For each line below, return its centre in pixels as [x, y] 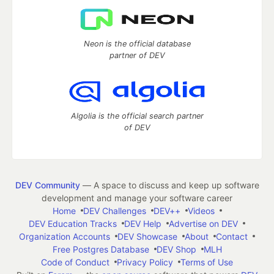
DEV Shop [176, 249]
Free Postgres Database [101, 249]
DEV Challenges [114, 210]
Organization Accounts [65, 236]
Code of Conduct [75, 262]
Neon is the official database [137, 43]
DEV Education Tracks [73, 223]
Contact [232, 236]
